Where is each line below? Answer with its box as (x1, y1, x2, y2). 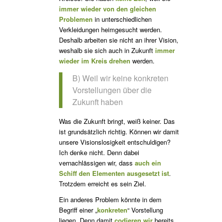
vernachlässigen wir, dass (58, 158, 135, 168)
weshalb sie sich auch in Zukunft (58, 45, 155, 55)
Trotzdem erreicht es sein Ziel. (58, 179, 146, 189)
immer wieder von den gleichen (58, 3, 156, 13)
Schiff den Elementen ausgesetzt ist (58, 168, 169, 178)
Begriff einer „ (58, 205, 97, 215)
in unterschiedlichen (92, 14, 152, 24)
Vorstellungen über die (72, 84, 152, 96)
